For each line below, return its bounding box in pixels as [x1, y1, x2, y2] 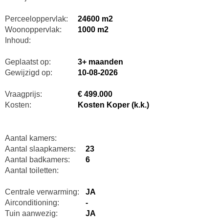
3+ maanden [77, 57, 123, 66]
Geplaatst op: [4, 57, 51, 66]
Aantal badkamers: [4, 155, 70, 164]
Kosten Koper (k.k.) [77, 100, 149, 109]
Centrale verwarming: [4, 187, 79, 196]
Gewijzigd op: [4, 68, 52, 77]
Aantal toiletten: [4, 166, 59, 175]
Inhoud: [4, 36, 31, 44]
